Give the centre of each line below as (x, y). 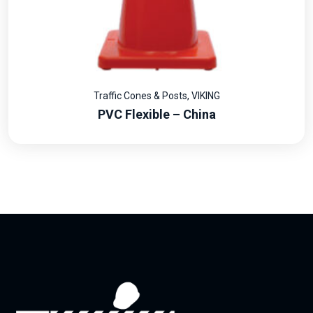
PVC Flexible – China (156, 115)
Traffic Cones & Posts (140, 96)
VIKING (205, 96)
